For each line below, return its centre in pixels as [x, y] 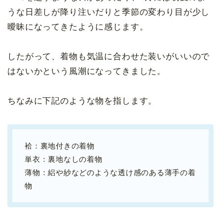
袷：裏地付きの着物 [60, 146]
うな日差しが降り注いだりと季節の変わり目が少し [109, 12]
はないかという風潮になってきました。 [87, 71]
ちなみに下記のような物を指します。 [82, 101]
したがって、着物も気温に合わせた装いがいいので [109, 56]
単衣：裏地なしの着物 [64, 159]
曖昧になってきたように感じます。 [78, 27]
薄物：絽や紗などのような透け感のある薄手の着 [110, 172]
